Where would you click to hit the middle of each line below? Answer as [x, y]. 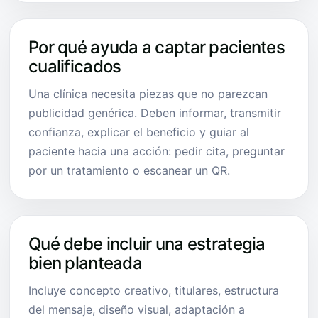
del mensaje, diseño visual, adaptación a [137, 309]
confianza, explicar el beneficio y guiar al [139, 132]
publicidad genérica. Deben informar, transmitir [155, 113]
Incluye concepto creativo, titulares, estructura [154, 290]
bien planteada [85, 263]
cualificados [75, 66]
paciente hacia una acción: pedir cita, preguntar [157, 151]
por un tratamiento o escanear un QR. [129, 170]
